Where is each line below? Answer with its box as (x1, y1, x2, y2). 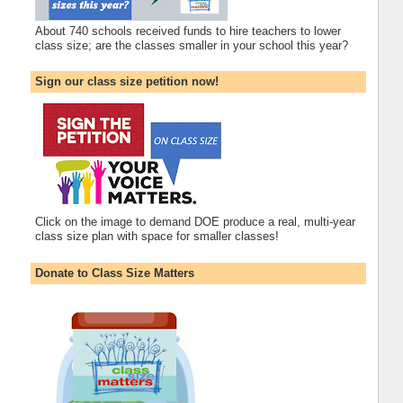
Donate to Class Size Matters (34, 265, 194, 280)
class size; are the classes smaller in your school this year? (34, 38, 348, 52)
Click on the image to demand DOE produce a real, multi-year (34, 214, 355, 228)
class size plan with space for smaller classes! (34, 228, 279, 243)
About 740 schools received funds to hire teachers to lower (34, 23, 341, 38)
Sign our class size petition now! (34, 75, 219, 89)
